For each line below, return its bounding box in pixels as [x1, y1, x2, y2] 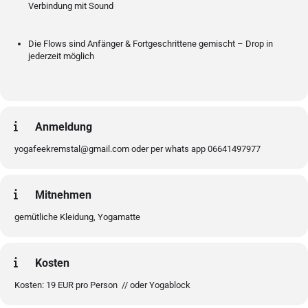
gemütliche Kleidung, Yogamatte [14, 211, 140, 222]
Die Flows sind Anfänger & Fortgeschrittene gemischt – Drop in [28, 38, 273, 49]
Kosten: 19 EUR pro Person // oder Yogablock [14, 279, 190, 290]
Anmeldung [35, 120, 92, 133]
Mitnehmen [35, 188, 91, 201]
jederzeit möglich [28, 50, 94, 61]
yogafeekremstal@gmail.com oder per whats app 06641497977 [14, 143, 261, 154]
